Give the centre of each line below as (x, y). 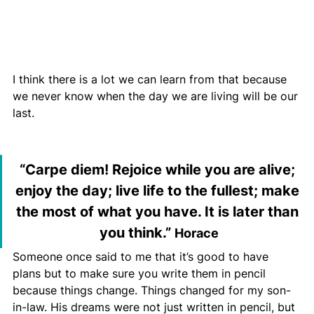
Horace (196, 233)
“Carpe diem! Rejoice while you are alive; (159, 169)
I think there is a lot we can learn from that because (151, 79)
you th (121, 232)
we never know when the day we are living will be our (157, 96)
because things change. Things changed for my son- (152, 290)
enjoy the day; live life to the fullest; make (159, 190)
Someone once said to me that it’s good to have (142, 256)
